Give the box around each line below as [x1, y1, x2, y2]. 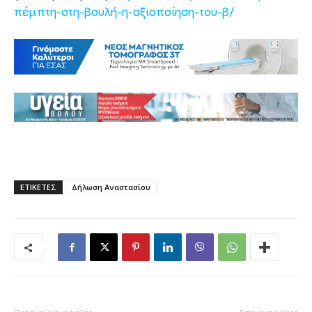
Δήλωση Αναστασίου [72, 181, 150, 192]
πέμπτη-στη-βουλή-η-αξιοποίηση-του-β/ [14, 3, 235, 19]
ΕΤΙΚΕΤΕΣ [20, 181, 56, 192]
